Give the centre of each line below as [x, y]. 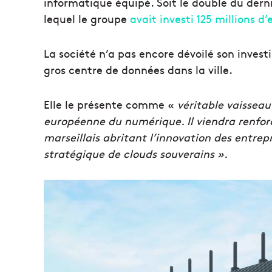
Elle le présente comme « [110, 104]
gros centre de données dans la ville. [138, 69]
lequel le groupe [87, 18]
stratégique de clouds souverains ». [136, 153]
